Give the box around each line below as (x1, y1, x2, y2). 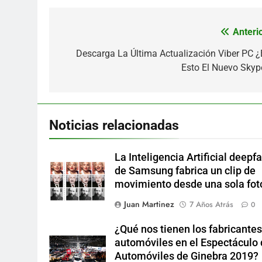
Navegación (60, 27, 135, 44)
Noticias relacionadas (49, 117, 179, 134)
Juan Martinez (124, 198, 175, 211)
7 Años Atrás (189, 199, 234, 211)
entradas (60, 69, 116, 86)
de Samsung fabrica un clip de (115, 165, 256, 177)
